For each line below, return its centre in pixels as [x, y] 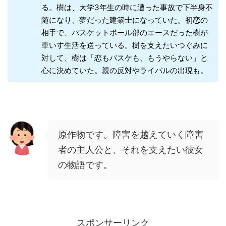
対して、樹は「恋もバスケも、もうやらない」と [124, 58]
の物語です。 [85, 165]
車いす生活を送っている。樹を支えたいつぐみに [124, 45]
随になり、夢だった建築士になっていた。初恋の [124, 20]
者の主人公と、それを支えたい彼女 [131, 150]
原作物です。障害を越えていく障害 [131, 135]
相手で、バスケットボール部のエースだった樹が [124, 33]
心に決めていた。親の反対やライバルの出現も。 [124, 71]
